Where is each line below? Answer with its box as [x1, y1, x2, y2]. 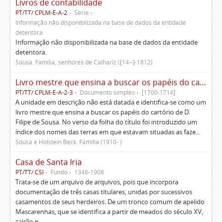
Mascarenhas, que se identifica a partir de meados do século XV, [15, 207, 203, 216]
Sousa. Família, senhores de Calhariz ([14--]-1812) [15, 58, 153, 66]
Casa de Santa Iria [15, 157, 82, 167]
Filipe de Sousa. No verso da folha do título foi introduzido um [15, 117, 197, 126]
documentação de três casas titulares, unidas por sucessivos [15, 187, 192, 196]
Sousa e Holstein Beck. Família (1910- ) [15, 138, 122, 146]
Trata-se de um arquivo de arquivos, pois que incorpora [15, 177, 178, 186]
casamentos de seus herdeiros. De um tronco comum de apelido [15, 197, 205, 206]
